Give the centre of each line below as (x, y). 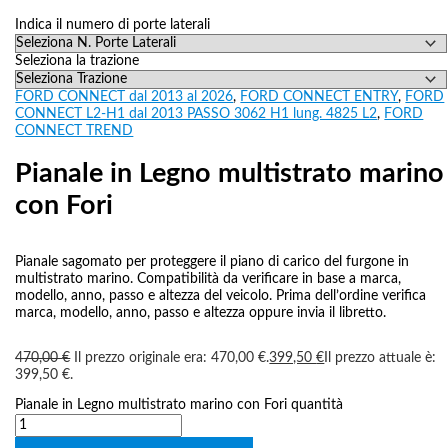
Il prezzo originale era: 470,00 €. (172, 357)
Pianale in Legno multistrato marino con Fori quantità (179, 405)
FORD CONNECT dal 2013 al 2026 (124, 97)
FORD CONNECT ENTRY (319, 97)
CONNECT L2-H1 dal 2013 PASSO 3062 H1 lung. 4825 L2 (196, 114)
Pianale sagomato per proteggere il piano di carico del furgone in (212, 262)
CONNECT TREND (74, 131)
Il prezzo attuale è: (380, 357)
